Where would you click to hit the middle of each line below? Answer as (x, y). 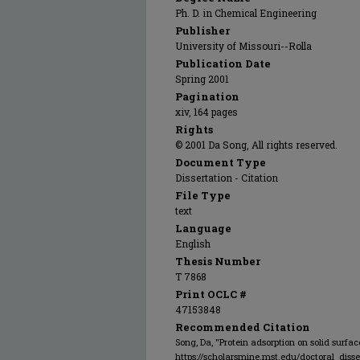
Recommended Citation (243, 327)
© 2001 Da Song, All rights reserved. (256, 145)
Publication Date (223, 63)
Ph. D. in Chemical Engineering (246, 13)
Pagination (207, 96)
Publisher (202, 31)
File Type (203, 195)
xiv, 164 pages (207, 112)
